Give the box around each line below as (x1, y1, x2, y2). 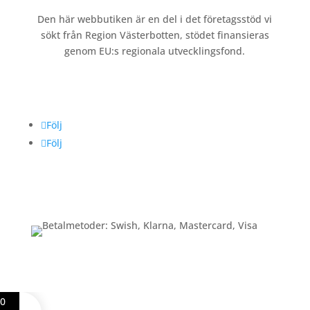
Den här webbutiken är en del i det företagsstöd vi (37, 12, 273, 26)
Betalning (30, 190, 76, 203)
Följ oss (30, 81, 67, 94)
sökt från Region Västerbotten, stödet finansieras (40, 28, 269, 42)
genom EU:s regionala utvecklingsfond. (64, 44, 246, 57)
